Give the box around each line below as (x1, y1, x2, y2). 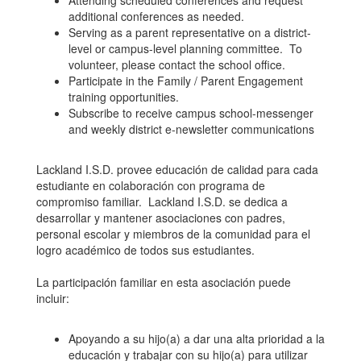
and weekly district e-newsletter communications (68, 121, 317, 137)
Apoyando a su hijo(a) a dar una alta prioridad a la (68, 330, 325, 346)
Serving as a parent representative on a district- (68, 24, 311, 40)
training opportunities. (68, 89, 179, 105)
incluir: (36, 290, 69, 306)
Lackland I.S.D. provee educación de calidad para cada (36, 161, 318, 177)
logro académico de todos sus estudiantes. (36, 242, 258, 258)
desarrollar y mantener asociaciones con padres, (36, 210, 285, 226)
